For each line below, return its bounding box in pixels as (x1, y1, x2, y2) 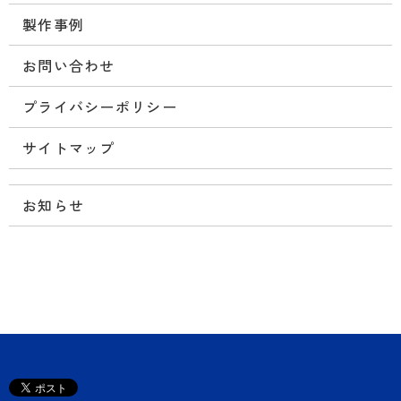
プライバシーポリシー (22, 95, 177, 117)
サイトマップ (22, 136, 115, 158)
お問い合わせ (22, 54, 115, 76)
